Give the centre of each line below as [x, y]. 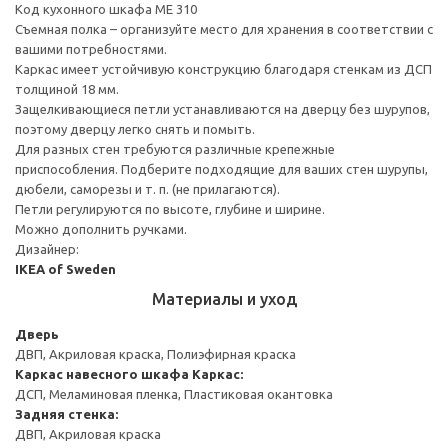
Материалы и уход [224, 298]
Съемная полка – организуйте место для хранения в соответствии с [224, 28]
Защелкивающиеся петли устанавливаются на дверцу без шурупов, [222, 108]
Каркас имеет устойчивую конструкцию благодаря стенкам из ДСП [223, 68]
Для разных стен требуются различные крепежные [175, 148]
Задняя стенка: [66, 413]
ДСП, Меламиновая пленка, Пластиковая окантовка [174, 393]
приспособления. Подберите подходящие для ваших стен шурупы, [221, 168]
